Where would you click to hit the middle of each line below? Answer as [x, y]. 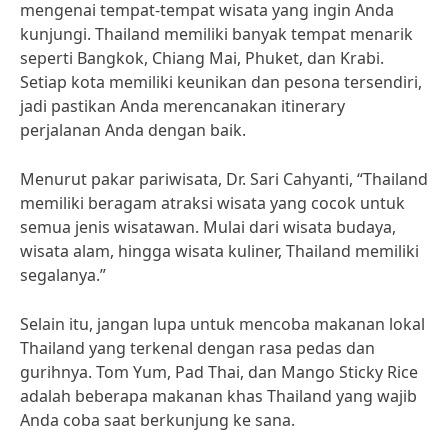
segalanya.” [63, 275]
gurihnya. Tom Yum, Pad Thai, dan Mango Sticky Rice [219, 372]
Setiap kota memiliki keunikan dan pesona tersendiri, [221, 82]
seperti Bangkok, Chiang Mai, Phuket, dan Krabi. [202, 58]
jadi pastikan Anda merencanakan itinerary [182, 106]
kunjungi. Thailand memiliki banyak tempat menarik [216, 34]
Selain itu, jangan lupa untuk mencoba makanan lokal [222, 324]
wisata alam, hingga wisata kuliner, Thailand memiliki [219, 251]
